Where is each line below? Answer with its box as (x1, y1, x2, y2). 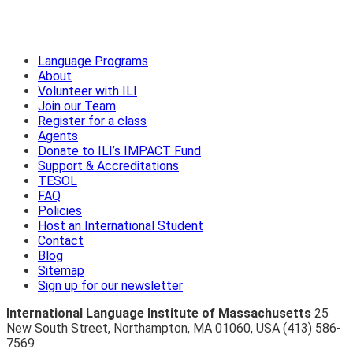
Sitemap (38, 263, 84, 279)
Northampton (113, 321, 188, 336)
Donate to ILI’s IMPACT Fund (38, 143, 201, 159)
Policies (38, 203, 82, 219)
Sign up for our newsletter (38, 278, 183, 294)
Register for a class (38, 113, 147, 129)
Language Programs (38, 54, 148, 69)
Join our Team (38, 98, 116, 114)
